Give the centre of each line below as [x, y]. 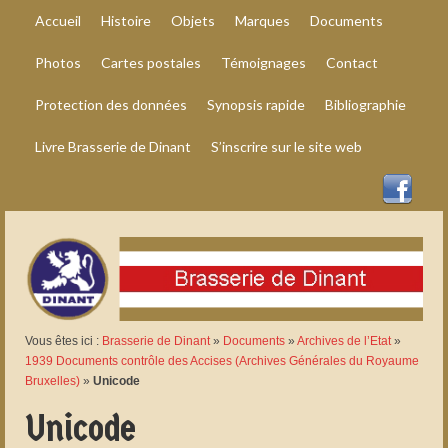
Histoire [126, 20]
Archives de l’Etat [344, 341]
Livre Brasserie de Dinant [113, 146]
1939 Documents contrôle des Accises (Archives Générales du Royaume [222, 361]
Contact [352, 62]
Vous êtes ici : [63, 341]
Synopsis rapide [256, 104]
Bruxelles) [52, 381]
